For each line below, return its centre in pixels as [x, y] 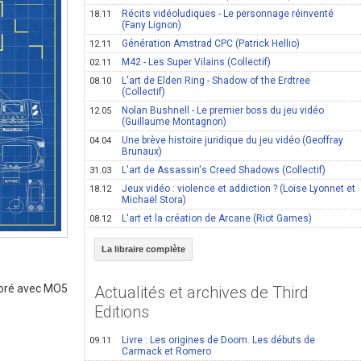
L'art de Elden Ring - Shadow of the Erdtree [216, 81]
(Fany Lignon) [152, 25]
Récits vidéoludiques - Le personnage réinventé [228, 14]
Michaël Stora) [154, 200]
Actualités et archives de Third [202, 293]
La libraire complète [144, 249]
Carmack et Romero [167, 351]
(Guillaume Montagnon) [174, 122]
